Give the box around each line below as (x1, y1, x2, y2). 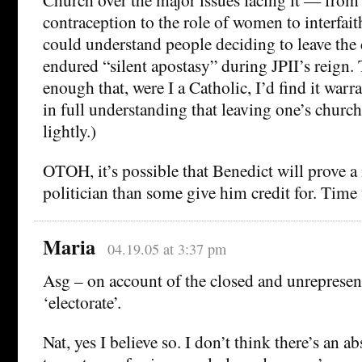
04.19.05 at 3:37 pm (107, 238, 226, 259)
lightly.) (43, 118, 96, 142)
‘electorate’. (43, 289, 121, 314)
